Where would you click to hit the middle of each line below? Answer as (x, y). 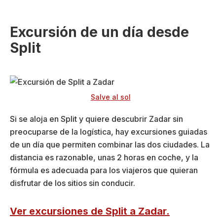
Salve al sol (110, 97)
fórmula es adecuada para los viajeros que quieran (104, 170)
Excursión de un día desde (99, 32)
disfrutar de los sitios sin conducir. (73, 183)
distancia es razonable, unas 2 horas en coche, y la (104, 157)
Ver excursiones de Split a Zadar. (90, 211)
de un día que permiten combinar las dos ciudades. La (110, 144)
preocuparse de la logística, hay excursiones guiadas (109, 131)
